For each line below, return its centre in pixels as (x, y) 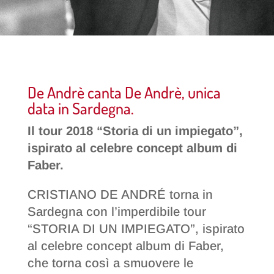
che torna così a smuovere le (110, 263)
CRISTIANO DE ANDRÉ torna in (120, 195)
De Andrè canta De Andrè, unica (124, 92)
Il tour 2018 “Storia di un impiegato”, (135, 131)
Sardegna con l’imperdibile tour (117, 212)
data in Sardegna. (80, 108)
